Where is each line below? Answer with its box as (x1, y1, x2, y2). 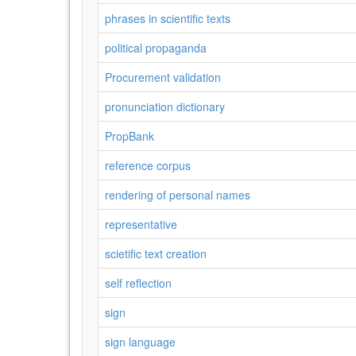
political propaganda (105, 40, 207, 56)
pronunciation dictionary (105, 99, 225, 114)
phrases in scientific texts (105, 10, 230, 26)
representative (105, 216, 177, 232)
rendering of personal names (105, 187, 250, 203)
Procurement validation (105, 69, 221, 85)
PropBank (105, 128, 154, 144)
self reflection (105, 275, 172, 291)
